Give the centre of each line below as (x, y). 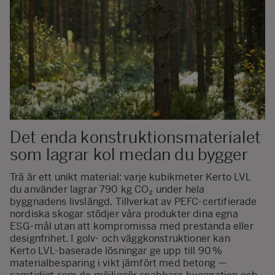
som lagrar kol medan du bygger (129, 155)
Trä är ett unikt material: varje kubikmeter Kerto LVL (130, 177)
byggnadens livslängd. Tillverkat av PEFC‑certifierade (134, 201)
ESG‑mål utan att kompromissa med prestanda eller (132, 226)
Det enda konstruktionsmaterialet (136, 138)
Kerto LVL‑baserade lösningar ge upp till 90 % (116, 250)
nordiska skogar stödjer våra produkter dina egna (124, 214)
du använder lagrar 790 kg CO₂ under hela (107, 189)
